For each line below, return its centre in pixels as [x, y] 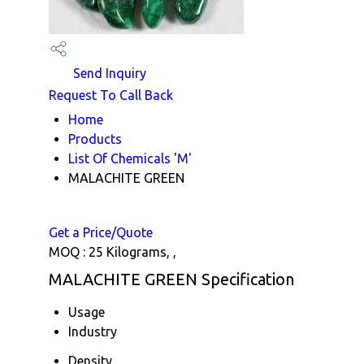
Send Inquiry [108, 73]
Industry [93, 331]
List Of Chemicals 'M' [130, 158]
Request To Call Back [111, 95]
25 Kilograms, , [132, 251]
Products [95, 139]
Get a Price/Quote [101, 232]
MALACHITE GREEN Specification [171, 279]
